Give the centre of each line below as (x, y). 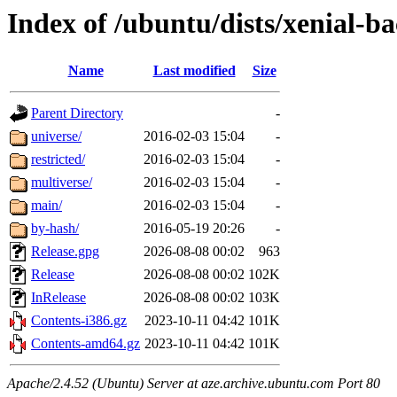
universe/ (56, 136)
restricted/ (58, 160)
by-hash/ (55, 229)
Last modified (194, 71)
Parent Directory (77, 113)
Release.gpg (65, 252)
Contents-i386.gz (79, 321)
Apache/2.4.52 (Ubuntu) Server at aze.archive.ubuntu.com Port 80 (194, 384)
